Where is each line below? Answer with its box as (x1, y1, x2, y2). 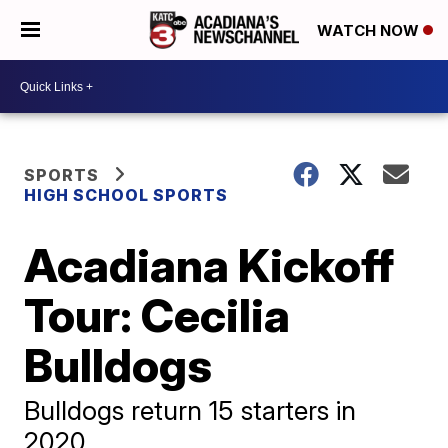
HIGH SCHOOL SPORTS (24, 185, 229, 205)
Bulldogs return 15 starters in (24, 395, 357, 426)
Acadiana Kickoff (24, 237, 395, 293)
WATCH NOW (317, 21, 423, 41)
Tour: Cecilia (24, 287, 291, 343)
